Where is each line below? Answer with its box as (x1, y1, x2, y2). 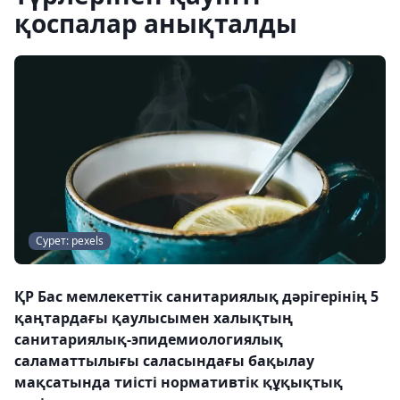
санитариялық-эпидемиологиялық (14, 329, 283, 349)
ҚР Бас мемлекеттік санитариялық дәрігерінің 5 (14, 287, 379, 306)
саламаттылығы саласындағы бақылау (14, 351, 314, 371)
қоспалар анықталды (14, 6, 297, 40)
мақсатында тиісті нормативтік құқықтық (14, 372, 343, 392)
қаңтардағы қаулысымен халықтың (14, 308, 293, 328)
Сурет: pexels (36, 233, 104, 248)
